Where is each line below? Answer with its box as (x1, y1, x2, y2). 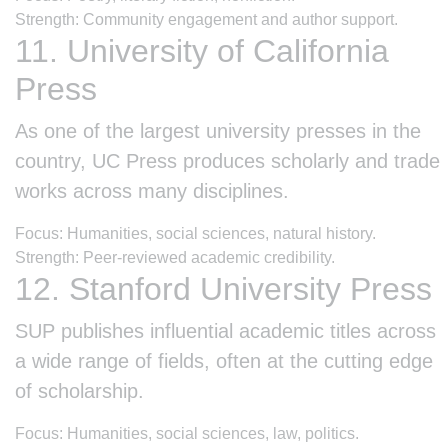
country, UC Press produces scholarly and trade (15, 149, 440, 172)
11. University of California (15, 32, 389, 69)
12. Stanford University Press (15, 270, 432, 307)
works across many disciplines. (15, 179, 289, 202)
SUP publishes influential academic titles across (15, 319, 436, 342)
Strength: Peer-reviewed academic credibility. (15, 248, 335, 266)
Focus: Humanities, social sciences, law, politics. (15, 424, 359, 442)
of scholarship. (15, 379, 144, 402)
